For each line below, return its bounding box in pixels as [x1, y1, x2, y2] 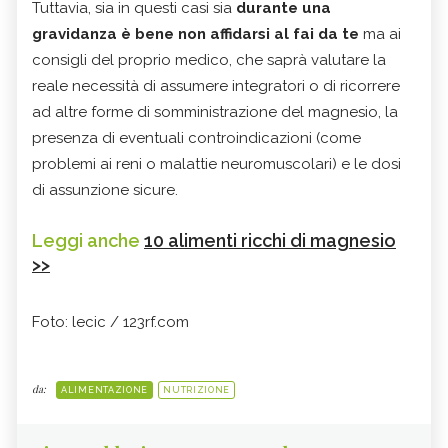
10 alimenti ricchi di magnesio [144, 229, 396, 251]
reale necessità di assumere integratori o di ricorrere [32, 76, 400, 95]
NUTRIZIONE [163, 384, 231, 395]
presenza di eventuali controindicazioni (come [32, 128, 361, 147]
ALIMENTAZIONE [61, 384, 149, 395]
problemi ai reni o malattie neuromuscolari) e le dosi [32, 154, 401, 173]
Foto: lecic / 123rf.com [32, 312, 189, 331]
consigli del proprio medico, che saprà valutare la [32, 50, 386, 69]
